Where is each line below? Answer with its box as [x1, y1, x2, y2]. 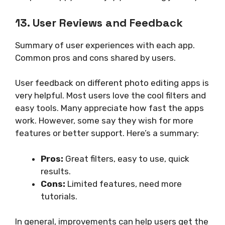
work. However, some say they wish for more [15, 116, 193, 126]
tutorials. [41, 191, 77, 201]
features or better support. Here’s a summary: [15, 128, 199, 139]
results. [41, 166, 71, 176]
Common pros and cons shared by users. [15, 52, 176, 63]
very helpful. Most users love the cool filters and [15, 90, 206, 101]
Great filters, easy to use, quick [63, 153, 189, 164]
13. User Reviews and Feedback [15, 15, 183, 30]
